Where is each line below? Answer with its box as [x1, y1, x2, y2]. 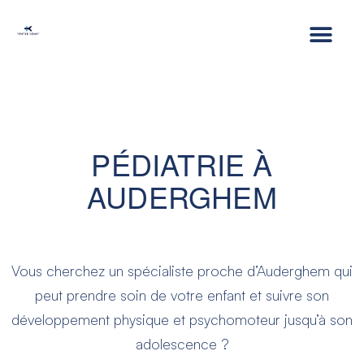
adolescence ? [135, 334, 229, 353]
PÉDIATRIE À [91, 143, 273, 184]
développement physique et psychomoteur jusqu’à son [11, 310, 353, 328]
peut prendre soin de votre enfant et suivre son [35, 285, 329, 304]
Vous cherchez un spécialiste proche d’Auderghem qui [11, 261, 353, 279]
